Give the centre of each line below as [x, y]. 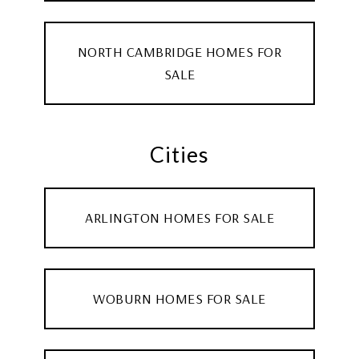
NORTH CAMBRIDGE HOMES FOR [179, 51]
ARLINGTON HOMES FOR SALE [179, 217]
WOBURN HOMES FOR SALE [179, 298]
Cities [179, 154]
